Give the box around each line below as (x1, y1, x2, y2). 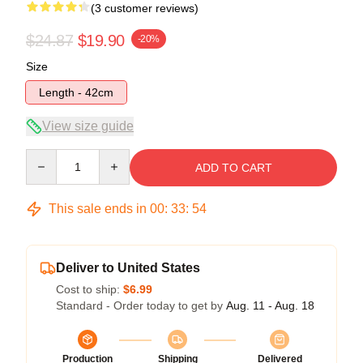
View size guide (42, 118, 134, 133)
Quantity (25, 149, 68, 163)
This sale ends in (45, 201, 150, 216)
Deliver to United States (56, 260, 200, 275)
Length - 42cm (39, 85, 113, 99)
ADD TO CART (194, 160, 272, 174)
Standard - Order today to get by (56, 298, 226, 312)
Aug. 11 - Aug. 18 (226, 298, 314, 312)
